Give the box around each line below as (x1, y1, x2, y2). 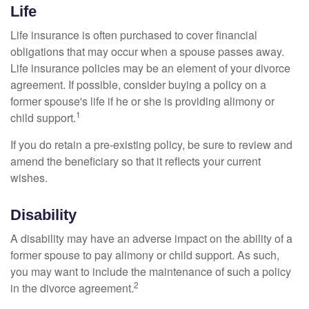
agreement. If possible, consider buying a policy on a (10, 77, 266, 92)
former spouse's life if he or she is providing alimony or (10, 93, 275, 109)
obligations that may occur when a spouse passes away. (10, 43, 284, 59)
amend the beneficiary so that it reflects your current (10, 153, 261, 169)
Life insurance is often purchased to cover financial (10, 27, 257, 43)
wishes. (10, 170, 48, 186)
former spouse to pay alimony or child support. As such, (10, 247, 279, 263)
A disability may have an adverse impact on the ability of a (10, 230, 292, 246)
